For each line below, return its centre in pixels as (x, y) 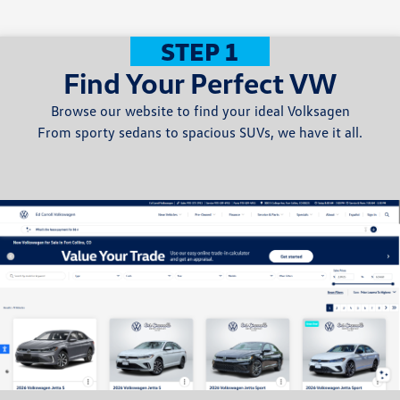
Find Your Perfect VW (200, 83)
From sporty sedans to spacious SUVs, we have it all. (200, 132)
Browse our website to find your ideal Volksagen (200, 111)
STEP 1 (200, 51)
